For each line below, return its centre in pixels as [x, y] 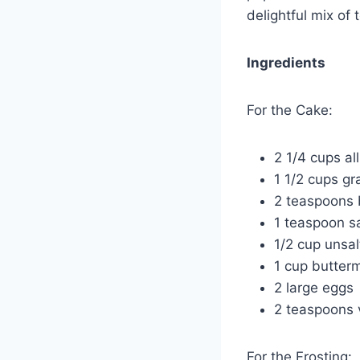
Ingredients [286, 63]
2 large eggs [314, 288]
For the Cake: [290, 110]
